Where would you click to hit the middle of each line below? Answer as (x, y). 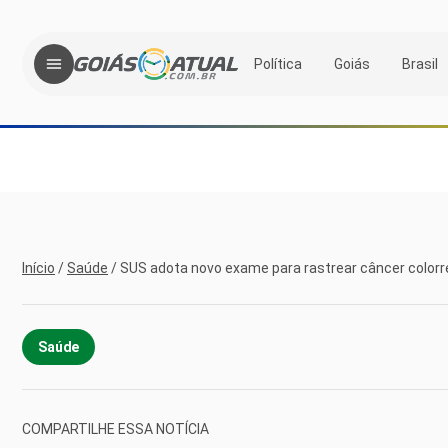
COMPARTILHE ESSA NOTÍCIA (115, 428)
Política (278, 63)
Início (38, 268)
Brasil (420, 63)
